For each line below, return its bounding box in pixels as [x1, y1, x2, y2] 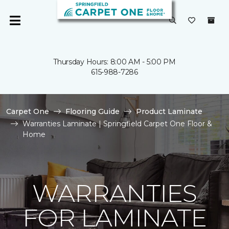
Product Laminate [136, 107, 202, 116]
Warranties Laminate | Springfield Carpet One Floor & [22, 119, 212, 128]
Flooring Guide [65, 107, 120, 116]
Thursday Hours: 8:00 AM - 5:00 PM [53, 57, 176, 66]
